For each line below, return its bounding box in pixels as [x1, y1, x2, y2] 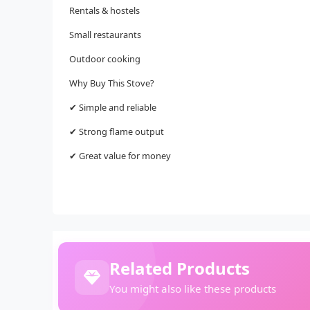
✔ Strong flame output [69, 125, 164, 138]
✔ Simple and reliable [69, 100, 156, 113]
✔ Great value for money [69, 149, 171, 162]
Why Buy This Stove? [69, 76, 154, 89]
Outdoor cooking [69, 52, 140, 65]
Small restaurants [69, 28, 141, 41]
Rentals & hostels [69, 3, 140, 17]
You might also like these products [109, 281, 276, 295]
